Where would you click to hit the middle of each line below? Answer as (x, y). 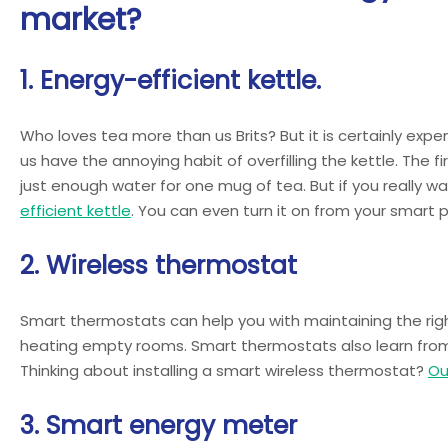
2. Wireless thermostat (158, 265)
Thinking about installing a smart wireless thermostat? (224, 370)
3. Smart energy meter (158, 425)
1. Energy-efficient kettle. (170, 80)
